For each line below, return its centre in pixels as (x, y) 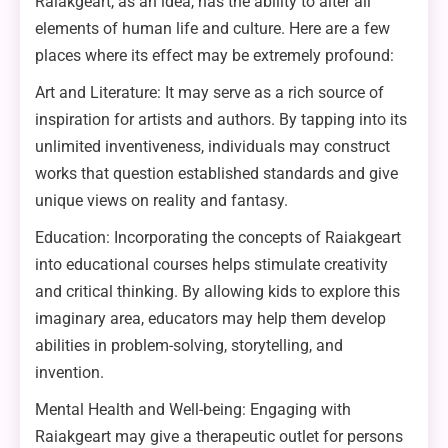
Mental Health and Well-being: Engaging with (193, 409)
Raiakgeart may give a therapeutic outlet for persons (219, 436)
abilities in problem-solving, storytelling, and (189, 345)
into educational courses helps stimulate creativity (211, 264)
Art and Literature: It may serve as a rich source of (209, 92)
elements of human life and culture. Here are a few (212, 28)
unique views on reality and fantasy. (161, 200)
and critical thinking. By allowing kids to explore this (217, 291)
